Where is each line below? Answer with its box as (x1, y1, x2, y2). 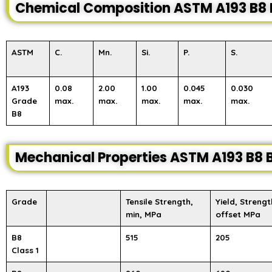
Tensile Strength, (126, 197, 193, 206)
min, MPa (126, 209, 161, 219)
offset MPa (216, 209, 260, 219)
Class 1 (12, 245, 39, 255)
